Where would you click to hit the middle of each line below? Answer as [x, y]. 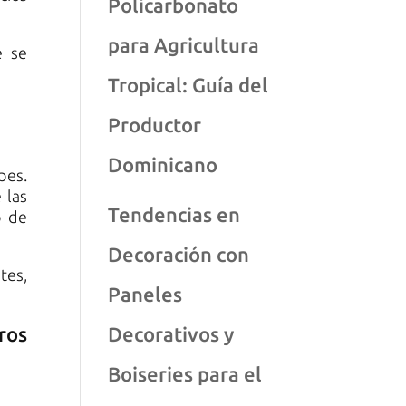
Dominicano [163, 164]
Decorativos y [171, 334]
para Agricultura [184, 45]
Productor [155, 125]
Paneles [145, 294]
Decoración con [179, 254]
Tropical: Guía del [188, 85]
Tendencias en [174, 214]
